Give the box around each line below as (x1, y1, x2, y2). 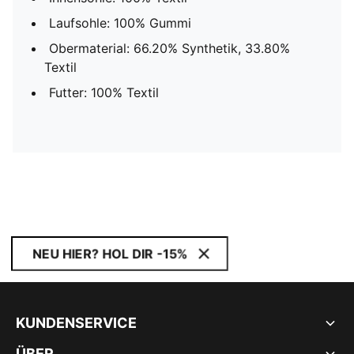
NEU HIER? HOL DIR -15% (32, 246, 188, 262)
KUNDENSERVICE (16, 314, 137, 331)
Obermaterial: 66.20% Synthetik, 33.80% (49, 40, 290, 56)
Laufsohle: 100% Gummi (49, 15, 191, 31)
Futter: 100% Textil (49, 85, 159, 100)
